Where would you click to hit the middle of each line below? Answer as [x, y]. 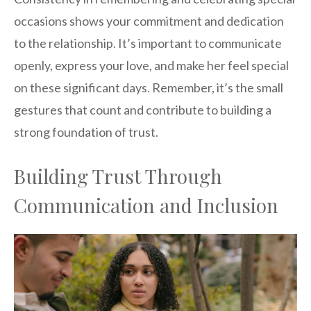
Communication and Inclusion [146, 205]
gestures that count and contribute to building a [143, 109]
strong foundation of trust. [86, 132]
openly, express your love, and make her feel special [151, 65]
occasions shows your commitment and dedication [149, 20]
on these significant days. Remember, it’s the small [149, 87]
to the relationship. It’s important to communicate [148, 43]
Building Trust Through [118, 176]
